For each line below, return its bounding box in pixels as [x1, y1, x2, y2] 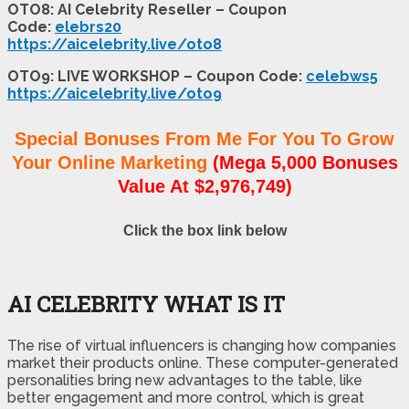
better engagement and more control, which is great [7, 388, 364, 406]
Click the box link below [122, 222, 287, 238]
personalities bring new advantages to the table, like [7, 371, 362, 389]
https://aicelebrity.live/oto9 [7, 84, 222, 102]
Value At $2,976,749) [117, 176, 292, 197]
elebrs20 [55, 17, 121, 36]
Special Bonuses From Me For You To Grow [15, 129, 394, 150]
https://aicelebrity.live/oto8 [7, 35, 222, 53]
